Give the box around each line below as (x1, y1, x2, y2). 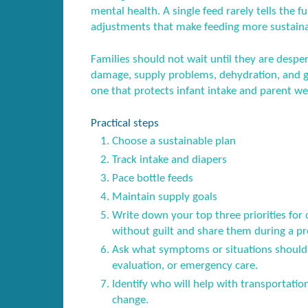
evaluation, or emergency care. (111, 260, 258, 272)
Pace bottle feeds (111, 173, 193, 185)
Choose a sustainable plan (111, 135, 236, 148)
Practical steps (91, 118, 159, 130)
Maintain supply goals (111, 191, 217, 203)
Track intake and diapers (111, 154, 227, 166)
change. (111, 294, 148, 307)
